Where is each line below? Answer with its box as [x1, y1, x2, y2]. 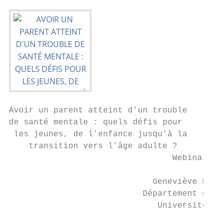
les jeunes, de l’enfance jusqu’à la [9, 130, 187, 139]
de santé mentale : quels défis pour [9, 118, 182, 127]
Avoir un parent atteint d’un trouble [9, 106, 187, 115]
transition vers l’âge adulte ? [9, 142, 177, 151]
